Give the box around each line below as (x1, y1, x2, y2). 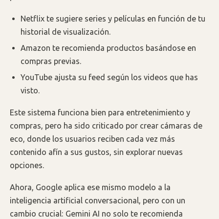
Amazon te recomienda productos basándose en (21, 43, 197, 52)
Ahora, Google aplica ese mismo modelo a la (10, 182, 171, 192)
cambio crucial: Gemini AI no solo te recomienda (10, 209, 183, 218)
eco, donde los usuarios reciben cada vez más (10, 134, 175, 143)
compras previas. (21, 56, 82, 66)
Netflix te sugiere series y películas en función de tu (21, 14, 206, 23)
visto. (21, 86, 41, 95)
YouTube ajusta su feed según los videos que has (21, 73, 198, 82)
